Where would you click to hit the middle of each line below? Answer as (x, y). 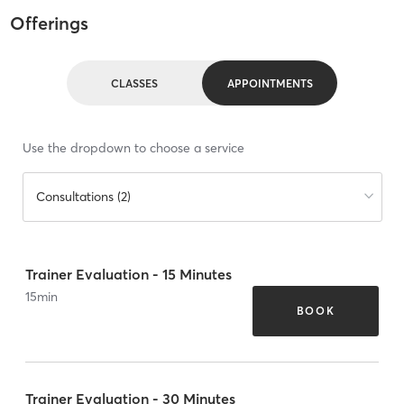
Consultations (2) (83, 197)
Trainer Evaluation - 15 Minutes (129, 274)
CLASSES (134, 83)
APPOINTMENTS (270, 83)
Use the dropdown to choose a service (133, 148)
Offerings (49, 23)
